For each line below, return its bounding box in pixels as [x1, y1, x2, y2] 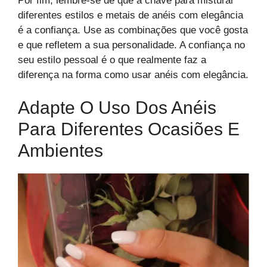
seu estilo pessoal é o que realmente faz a [18, 54, 206, 66]
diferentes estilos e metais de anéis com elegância [18, 9, 243, 21]
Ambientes [18, 141, 103, 161]
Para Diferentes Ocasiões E [18, 119, 240, 139]
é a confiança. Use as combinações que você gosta [18, 24, 248, 36]
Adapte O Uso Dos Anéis [18, 98, 216, 118]
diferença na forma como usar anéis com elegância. [18, 69, 249, 80]
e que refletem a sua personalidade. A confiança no [18, 39, 245, 51]
